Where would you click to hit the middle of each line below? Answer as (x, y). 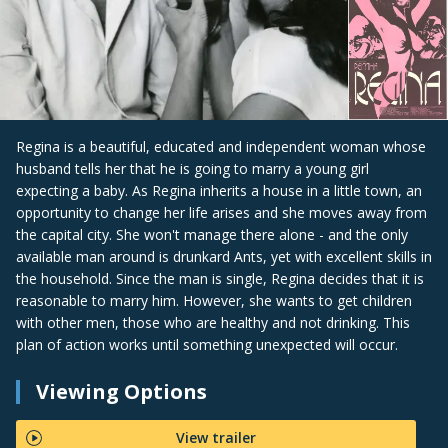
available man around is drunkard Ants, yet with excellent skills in (224, 257)
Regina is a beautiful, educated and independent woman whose (221, 147)
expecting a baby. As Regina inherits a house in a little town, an (219, 191)
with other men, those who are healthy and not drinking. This (213, 323)
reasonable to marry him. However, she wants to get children (214, 301)
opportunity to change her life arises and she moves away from (221, 213)
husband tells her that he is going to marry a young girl (192, 169)
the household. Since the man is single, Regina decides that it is (220, 279)
